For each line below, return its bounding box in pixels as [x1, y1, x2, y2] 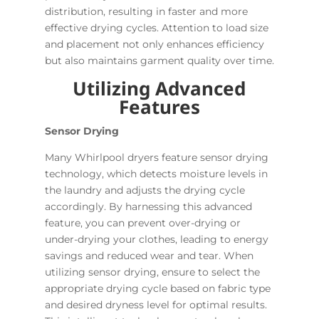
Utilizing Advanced [73, 75, 246, 102]
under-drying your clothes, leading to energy [44, 233, 268, 246]
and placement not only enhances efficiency [44, 38, 264, 51]
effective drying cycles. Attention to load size [44, 21, 268, 35]
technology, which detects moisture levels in [44, 167, 268, 181]
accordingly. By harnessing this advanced [44, 200, 252, 214]
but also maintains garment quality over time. [44, 54, 274, 68]
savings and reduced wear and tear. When [44, 249, 253, 263]
